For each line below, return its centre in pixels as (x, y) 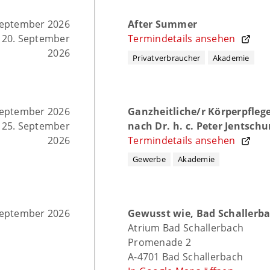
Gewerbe (149, 159)
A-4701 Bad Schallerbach (186, 256)
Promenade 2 (159, 242)
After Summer (163, 24)
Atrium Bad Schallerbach (186, 228)
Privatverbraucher (167, 58)
